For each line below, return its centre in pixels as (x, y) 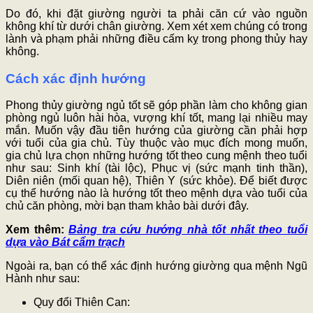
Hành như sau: (43, 279)
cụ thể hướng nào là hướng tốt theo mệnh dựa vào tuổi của (156, 194)
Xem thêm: (37, 230)
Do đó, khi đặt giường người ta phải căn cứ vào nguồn (156, 13)
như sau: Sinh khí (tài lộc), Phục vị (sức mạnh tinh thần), (156, 168)
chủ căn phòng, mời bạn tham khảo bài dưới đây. (129, 206)
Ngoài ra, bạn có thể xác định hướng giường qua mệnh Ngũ (156, 266)
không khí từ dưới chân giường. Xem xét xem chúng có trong (156, 26)
